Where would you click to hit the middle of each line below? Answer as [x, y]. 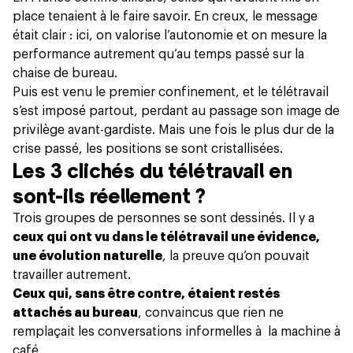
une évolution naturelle [87, 256]
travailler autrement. [72, 275]
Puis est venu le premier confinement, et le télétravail [171, 92]
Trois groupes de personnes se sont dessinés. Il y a [163, 218]
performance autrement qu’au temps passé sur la [158, 54]
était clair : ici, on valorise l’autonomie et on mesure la [170, 35]
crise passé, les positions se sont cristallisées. [148, 149]
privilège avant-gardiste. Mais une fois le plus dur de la [173, 130]
